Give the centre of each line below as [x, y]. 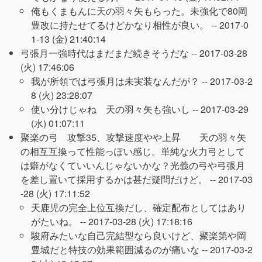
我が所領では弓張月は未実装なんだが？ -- [120, 81]
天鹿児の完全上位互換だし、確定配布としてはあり [139, 207]
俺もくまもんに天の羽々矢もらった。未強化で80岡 [139, 11]
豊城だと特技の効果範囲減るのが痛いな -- [120, 249]
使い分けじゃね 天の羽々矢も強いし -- [116, 109]
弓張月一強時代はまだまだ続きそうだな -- [110, 53]
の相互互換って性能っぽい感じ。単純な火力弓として [133, 151]
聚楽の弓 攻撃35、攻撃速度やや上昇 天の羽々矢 [133, 137]
